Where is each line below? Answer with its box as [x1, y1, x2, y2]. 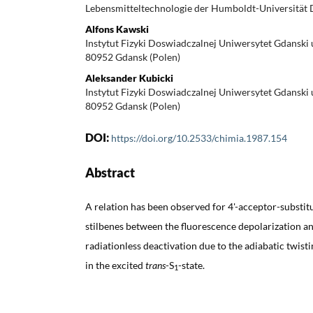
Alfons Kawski [85, 22, 149, 35]
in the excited [85, 259, 145, 271]
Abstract [85, 164, 135, 180]
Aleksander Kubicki [85, 71, 173, 84]
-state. [178, 259, 205, 271]
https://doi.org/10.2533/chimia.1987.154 [111, 131, 287, 144]
